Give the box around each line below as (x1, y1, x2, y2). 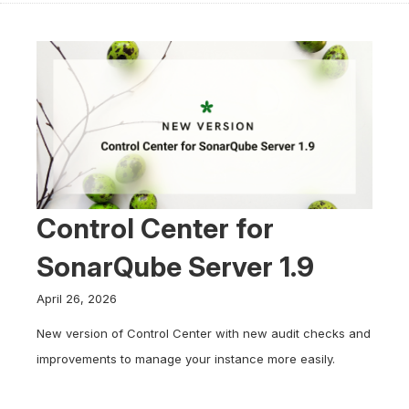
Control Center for (37, 212, 274, 245)
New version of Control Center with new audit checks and (37, 326, 371, 341)
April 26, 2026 (37, 291, 117, 306)
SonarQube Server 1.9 (37, 250, 314, 283)
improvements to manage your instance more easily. (37, 351, 335, 366)
